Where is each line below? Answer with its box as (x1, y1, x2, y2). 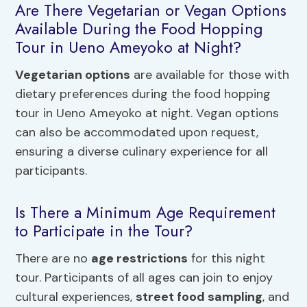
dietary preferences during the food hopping (15, 85, 271, 102)
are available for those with (130, 66, 290, 83)
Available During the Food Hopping (15, 17, 263, 41)
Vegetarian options (15, 66, 131, 83)
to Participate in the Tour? (15, 219, 193, 243)
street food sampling (136, 288, 263, 305)
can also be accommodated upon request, (15, 123, 259, 140)
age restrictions (91, 249, 188, 267)
